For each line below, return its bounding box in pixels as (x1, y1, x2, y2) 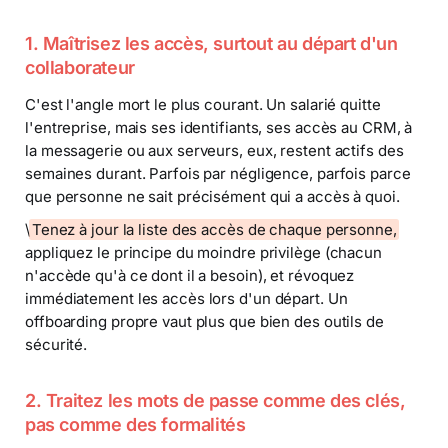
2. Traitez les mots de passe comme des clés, (25, 390, 406, 412)
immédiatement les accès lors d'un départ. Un (25, 288, 348, 308)
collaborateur (25, 57, 135, 79)
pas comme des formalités (25, 414, 246, 436)
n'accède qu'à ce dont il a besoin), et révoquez (25, 265, 355, 285)
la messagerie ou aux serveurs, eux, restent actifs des (25, 140, 404, 160)
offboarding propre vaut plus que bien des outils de (25, 311, 384, 331)
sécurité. (25, 334, 88, 354)
